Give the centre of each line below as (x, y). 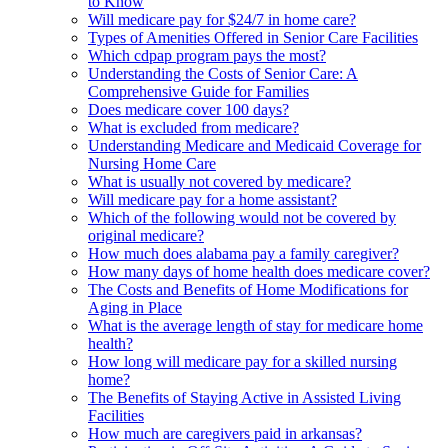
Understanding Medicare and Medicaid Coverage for (254, 146)
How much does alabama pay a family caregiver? (243, 254)
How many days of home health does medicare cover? (259, 272)
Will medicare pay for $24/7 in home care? (222, 20)
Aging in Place (135, 308)
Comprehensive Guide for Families (198, 92)
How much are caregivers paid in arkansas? (225, 434)
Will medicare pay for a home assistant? (212, 200)
